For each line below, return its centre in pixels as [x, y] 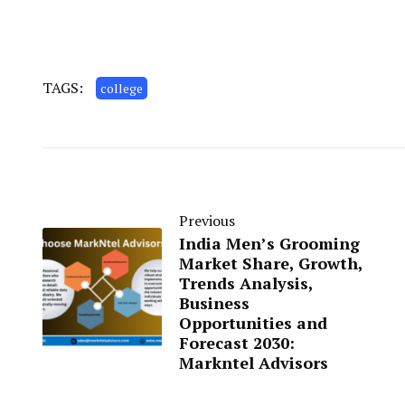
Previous [207, 220]
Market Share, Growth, [271, 263]
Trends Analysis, [246, 283]
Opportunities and [253, 322]
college [122, 88]
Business [214, 302]
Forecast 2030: [237, 342]
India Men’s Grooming [269, 243]
